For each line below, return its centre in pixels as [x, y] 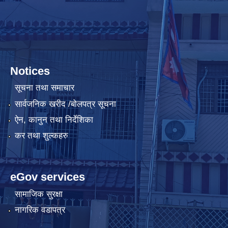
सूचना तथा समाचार [44, 88]
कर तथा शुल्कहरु [41, 136]
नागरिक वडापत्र [40, 210]
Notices [30, 71]
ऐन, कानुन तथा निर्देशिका [54, 120]
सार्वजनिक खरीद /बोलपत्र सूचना [65, 104]
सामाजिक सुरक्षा [38, 194]
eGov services [48, 177]
